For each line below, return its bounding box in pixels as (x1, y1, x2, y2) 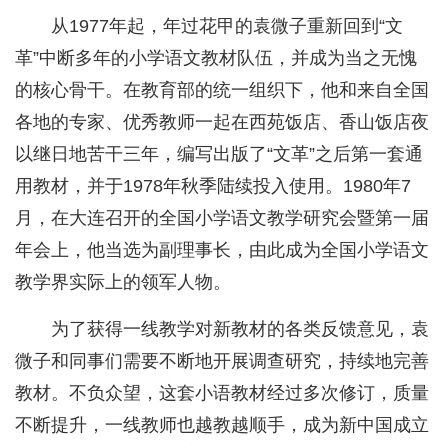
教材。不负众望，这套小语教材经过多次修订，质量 (15, 383, 429, 404)
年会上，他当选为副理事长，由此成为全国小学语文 (15, 240, 429, 261)
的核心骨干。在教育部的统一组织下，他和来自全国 (15, 80, 429, 101)
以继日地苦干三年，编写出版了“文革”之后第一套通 (15, 144, 423, 165)
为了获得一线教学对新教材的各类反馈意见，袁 (51, 319, 429, 340)
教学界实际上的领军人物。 (15, 272, 231, 293)
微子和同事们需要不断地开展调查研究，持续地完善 (15, 351, 429, 372)
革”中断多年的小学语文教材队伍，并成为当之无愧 (15, 48, 417, 69)
